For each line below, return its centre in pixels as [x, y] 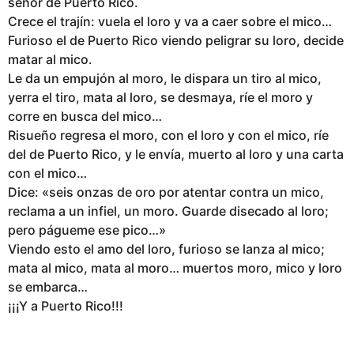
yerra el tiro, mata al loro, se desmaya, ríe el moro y [160, 98]
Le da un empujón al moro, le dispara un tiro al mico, [165, 79]
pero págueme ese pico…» [87, 230]
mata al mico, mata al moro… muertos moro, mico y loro [175, 268]
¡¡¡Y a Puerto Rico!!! [66, 306]
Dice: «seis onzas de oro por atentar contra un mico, [166, 192]
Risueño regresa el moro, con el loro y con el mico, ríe [168, 136]
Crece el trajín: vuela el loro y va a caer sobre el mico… [170, 22]
